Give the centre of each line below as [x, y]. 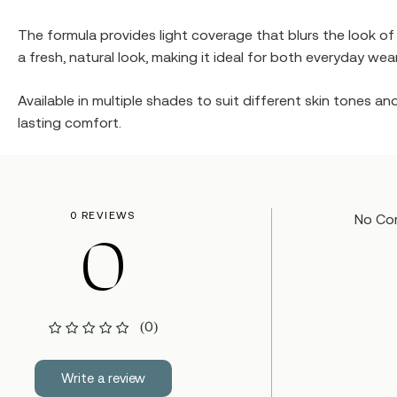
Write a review [103, 378]
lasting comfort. [70, 122]
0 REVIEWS [103, 215]
